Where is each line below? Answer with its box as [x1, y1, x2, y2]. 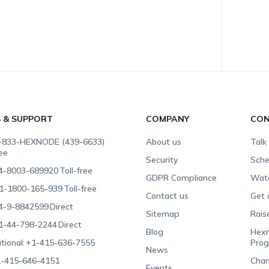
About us [146, 136, 182, 147]
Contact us [146, 190, 189, 201]
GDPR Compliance [146, 172, 217, 183]
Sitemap [146, 208, 180, 219]
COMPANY [146, 113, 190, 124]
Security [146, 154, 178, 165]
